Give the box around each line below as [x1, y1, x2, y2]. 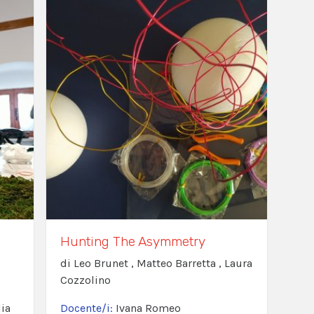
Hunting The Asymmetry [60, 233, 205, 250]
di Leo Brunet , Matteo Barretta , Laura [60, 257, 252, 271]
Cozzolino [60, 273, 111, 287]
